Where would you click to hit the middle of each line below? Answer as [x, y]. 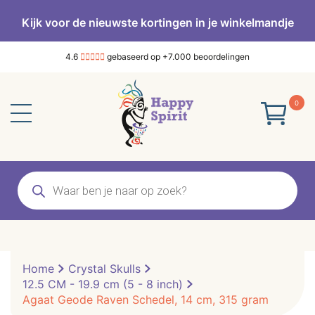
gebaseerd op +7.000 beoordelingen [177, 57]
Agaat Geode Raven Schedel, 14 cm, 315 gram [146, 300]
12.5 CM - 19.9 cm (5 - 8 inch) [103, 284]
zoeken [36, 188]
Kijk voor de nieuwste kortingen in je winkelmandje [157, 22]
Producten [44, 176]
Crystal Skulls [104, 269]
